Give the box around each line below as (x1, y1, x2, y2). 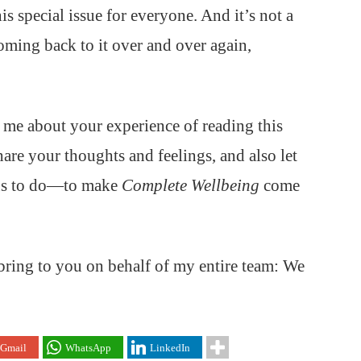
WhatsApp (65, 341, 111, 354)
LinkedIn (150, 341, 190, 354)
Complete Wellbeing (122, 176, 259, 195)
